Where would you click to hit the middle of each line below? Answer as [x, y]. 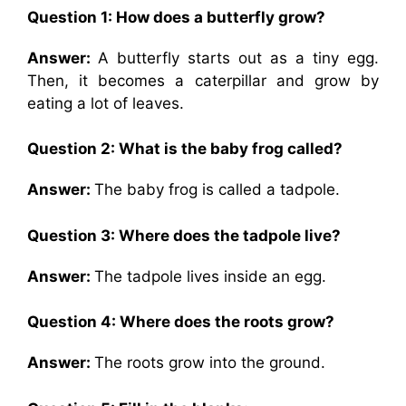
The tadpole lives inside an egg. [210, 276]
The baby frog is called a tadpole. [217, 189]
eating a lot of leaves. [106, 103]
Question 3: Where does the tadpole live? [184, 235]
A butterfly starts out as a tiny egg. [238, 58]
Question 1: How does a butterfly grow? [176, 17]
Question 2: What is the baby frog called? [185, 149]
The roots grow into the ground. [210, 362]
